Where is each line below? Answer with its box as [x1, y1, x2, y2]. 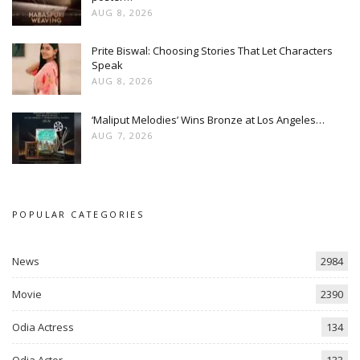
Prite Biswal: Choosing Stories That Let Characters [92, 43, 333, 59]
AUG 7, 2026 [92, 129, 153, 141]
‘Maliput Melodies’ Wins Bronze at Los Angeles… [92, 112, 325, 127]
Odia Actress [12, 320, 74, 335]
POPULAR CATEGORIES [12, 207, 145, 220]
